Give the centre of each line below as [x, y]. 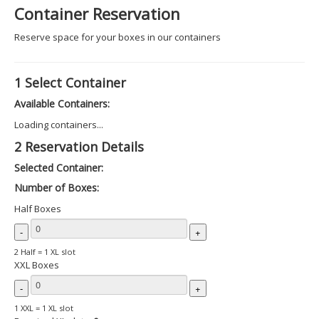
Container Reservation [97, 14]
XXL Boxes [37, 265]
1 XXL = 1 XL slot [44, 308]
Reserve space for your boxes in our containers [117, 37]
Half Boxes [38, 209]
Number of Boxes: [57, 188]
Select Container [74, 83]
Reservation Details [83, 147]
